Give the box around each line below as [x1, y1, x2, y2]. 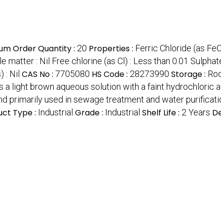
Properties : [89, 43, 135, 55]
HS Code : [92, 69, 130, 80]
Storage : [171, 69, 208, 80]
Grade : [75, 107, 105, 119]
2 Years [182, 107, 210, 118]
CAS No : [22, 69, 55, 80]
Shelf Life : [142, 107, 182, 119]
